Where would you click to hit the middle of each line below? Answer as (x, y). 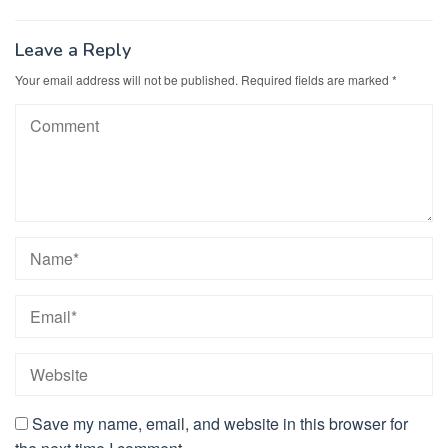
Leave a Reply (73, 49)
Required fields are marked (316, 79)
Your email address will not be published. (126, 79)
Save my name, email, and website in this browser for (220, 423)
